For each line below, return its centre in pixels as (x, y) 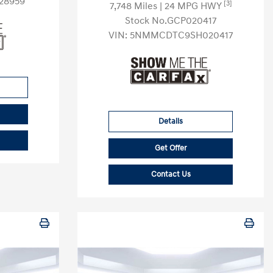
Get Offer (171, 148)
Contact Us (171, 174)
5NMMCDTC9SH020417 (181, 35)
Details (171, 121)
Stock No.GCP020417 (171, 21)
